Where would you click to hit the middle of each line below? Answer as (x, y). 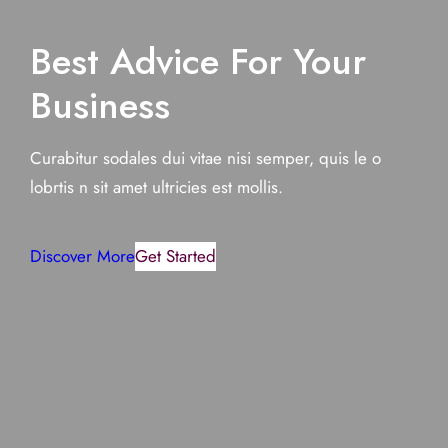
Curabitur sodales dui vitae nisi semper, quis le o (205, 157)
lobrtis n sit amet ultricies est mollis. (156, 186)
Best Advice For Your (198, 61)
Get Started (175, 255)
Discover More (82, 255)
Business (100, 105)
